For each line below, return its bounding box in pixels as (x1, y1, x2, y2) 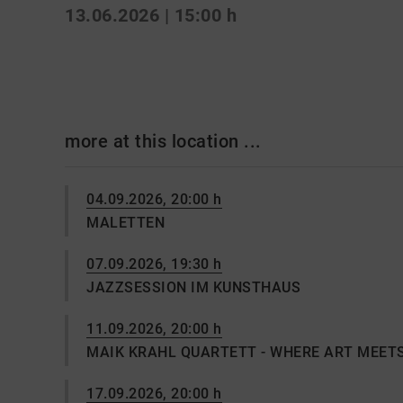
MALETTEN (86, 214, 165, 231)
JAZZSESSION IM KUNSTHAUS (86, 279, 300, 296)
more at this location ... (65, 130, 262, 152)
